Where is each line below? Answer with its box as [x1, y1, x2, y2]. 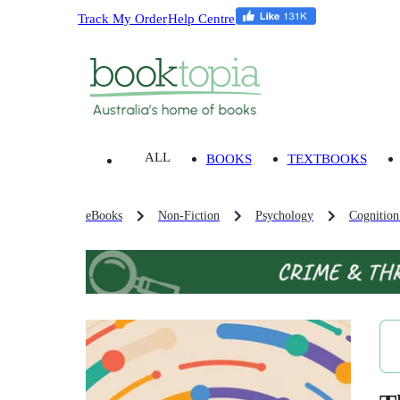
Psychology [255, 209, 313, 223]
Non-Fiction [158, 209, 220, 223]
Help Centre [168, 10, 236, 26]
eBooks [86, 209, 122, 223]
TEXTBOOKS [287, 151, 367, 167]
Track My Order [78, 10, 168, 26]
